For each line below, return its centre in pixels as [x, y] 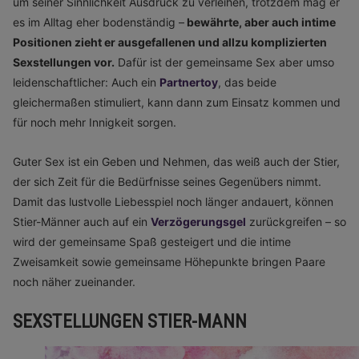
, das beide [247, 82]
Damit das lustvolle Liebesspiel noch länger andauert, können [173, 202]
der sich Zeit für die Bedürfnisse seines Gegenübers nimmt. [167, 182]
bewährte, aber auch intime [260, 22]
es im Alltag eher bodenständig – [99, 22]
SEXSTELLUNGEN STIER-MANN [130, 322]
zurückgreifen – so [296, 222]
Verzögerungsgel [198, 222]
